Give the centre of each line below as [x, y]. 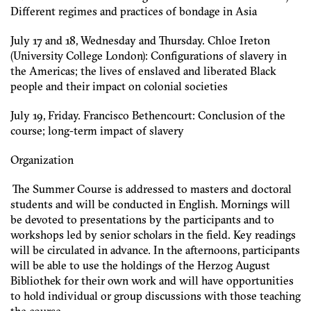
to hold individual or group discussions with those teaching [155, 296]
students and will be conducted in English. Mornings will [150, 204]
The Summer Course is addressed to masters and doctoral [152, 189]
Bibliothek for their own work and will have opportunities [152, 280]
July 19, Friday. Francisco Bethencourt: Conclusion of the [148, 115]
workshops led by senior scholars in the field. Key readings [153, 235]
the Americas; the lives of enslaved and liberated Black [143, 71]
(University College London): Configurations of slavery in [149, 56]
